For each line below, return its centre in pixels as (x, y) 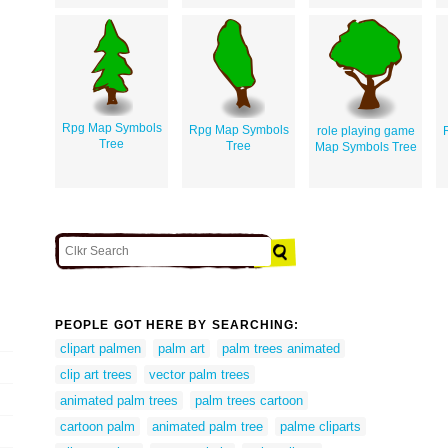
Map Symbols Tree (365, 146)
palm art (181, 348)
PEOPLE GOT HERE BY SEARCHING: (177, 325)
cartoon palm (97, 426)
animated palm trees (119, 400)
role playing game (365, 130)
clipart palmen (100, 348)
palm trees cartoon (249, 400)
